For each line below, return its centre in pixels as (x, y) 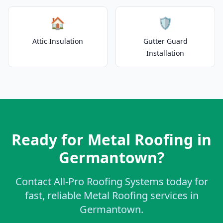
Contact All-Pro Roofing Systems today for (111, 181)
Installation (165, 53)
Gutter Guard (165, 41)
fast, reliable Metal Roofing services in (111, 195)
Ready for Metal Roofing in (111, 140)
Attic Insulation (58, 41)
